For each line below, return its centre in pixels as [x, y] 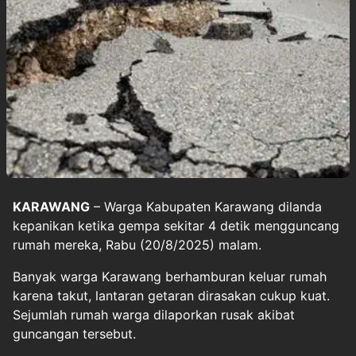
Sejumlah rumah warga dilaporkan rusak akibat [154, 315]
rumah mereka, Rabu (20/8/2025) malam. [139, 245]
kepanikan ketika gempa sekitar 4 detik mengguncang [176, 226]
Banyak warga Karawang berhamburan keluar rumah [170, 277]
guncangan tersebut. [74, 334]
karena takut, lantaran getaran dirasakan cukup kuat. [171, 296]
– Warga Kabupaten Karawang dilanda [206, 207]
